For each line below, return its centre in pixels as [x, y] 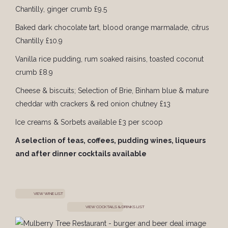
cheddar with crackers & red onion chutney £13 [93, 104]
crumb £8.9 [34, 73]
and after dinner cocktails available [81, 154]
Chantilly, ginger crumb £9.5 [61, 9]
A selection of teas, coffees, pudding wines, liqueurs [110, 141]
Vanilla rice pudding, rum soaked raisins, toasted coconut [109, 59]
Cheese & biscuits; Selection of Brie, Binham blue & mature [112, 91]
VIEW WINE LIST [48, 194]
